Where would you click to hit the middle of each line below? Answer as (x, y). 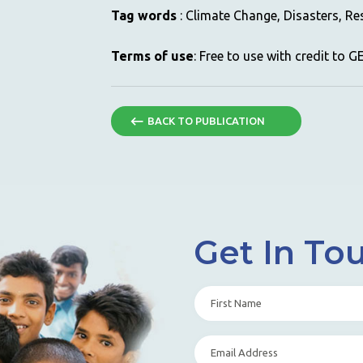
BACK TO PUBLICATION (206, 121)
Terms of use (152, 56)
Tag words (143, 15)
